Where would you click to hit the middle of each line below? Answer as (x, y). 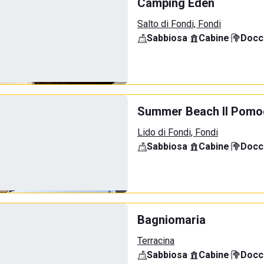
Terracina (156, 241)
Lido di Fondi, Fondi (178, 132)
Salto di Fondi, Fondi (179, 24)
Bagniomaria (171, 220)
